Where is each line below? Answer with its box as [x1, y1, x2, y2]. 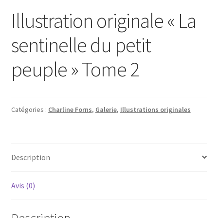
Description [11, 152, 50, 162]
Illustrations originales [120, 105, 191, 114]
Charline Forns [48, 105, 92, 114]
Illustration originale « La [11, 7, 196, 33]
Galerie [95, 105, 117, 114]
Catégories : [11, 105, 48, 114]
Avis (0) [11, 180, 35, 190]
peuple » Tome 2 [11, 56, 139, 82]
